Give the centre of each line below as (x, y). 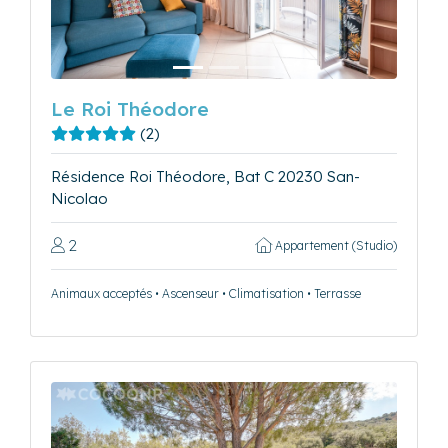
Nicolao (79, 198)
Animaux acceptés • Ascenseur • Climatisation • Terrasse (206, 293)
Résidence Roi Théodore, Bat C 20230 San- (205, 176)
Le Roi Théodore (130, 108)
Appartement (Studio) (334, 245)
